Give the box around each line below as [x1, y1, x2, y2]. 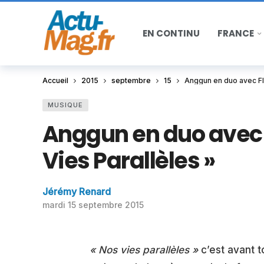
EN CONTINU [143, 27, 200, 39]
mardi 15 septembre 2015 [42, 200, 144, 210]
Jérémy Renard [42, 186, 111, 197]
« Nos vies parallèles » [90, 244, 201, 256]
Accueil [42, 76, 68, 85]
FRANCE [217, 27, 254, 39]
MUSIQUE [48, 101, 83, 109]
